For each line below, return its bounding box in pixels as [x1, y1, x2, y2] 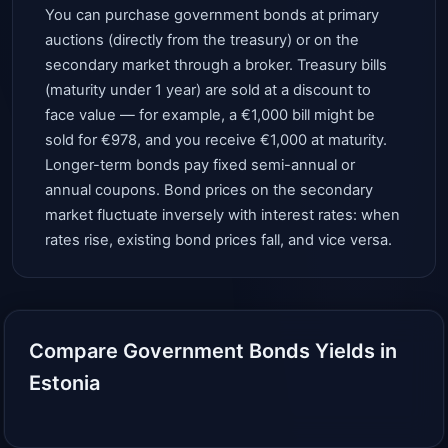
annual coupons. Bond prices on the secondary [45, 180, 373, 199]
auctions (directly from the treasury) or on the [45, 30, 359, 49]
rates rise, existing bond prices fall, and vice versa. [45, 230, 392, 249]
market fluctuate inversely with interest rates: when [45, 205, 400, 224]
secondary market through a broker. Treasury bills [45, 55, 387, 74]
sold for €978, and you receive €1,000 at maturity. [45, 130, 387, 149]
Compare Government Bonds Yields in [29, 338, 397, 363]
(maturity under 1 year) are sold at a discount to [45, 80, 371, 99]
